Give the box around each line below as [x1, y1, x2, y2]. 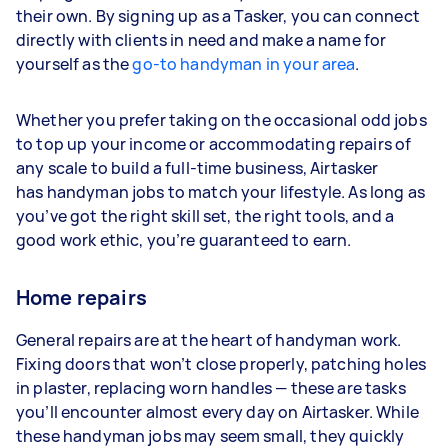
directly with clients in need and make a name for [16, 29, 387, 51]
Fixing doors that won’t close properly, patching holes [16, 353, 427, 375]
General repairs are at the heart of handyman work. [16, 329, 402, 351]
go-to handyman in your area [132, 53, 356, 75]
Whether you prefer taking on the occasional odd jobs [16, 109, 427, 131]
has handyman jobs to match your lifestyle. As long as [16, 181, 425, 203]
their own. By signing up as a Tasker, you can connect [16, 5, 420, 27]
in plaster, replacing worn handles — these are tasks [16, 377, 406, 399]
